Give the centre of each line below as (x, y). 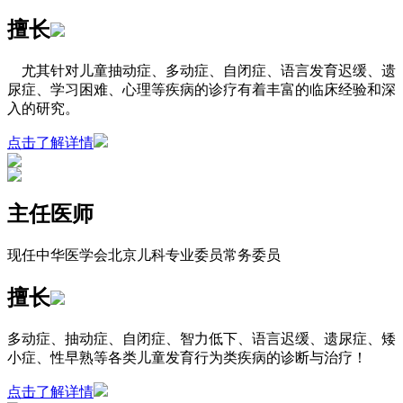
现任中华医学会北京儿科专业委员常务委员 (144, 255)
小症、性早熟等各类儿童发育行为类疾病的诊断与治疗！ (187, 357)
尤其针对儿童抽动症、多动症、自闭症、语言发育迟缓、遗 (201, 70)
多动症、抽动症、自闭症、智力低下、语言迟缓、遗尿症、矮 (201, 338)
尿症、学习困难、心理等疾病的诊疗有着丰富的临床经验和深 (201, 89)
